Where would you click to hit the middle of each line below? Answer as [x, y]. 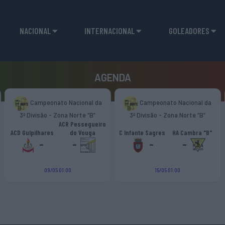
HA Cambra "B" [192, 132]
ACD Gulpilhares [32, 132]
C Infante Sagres [142, 132]
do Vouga [82, 132]
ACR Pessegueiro [83, 124]
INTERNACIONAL [110, 31]
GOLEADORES [190, 31]
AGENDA [113, 77]
